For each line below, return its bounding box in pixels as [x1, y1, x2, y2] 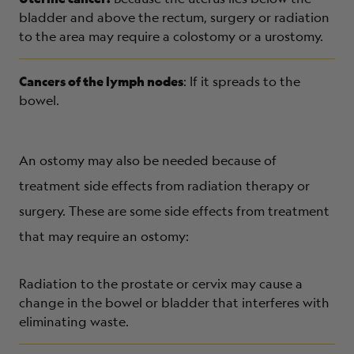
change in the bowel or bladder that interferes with [19, 293, 330, 311]
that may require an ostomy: [19, 227, 189, 245]
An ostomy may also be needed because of [19, 151, 277, 169]
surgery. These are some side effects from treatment [19, 201, 330, 220]
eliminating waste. [19, 312, 129, 330]
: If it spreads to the [183, 72, 300, 90]
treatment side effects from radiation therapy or [19, 176, 310, 194]
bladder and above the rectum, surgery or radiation [19, 8, 330, 26]
